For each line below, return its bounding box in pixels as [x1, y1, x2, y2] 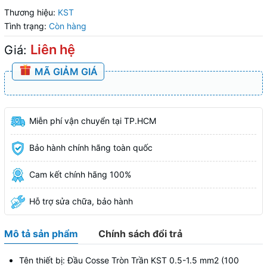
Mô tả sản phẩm [4, 227, 78, 240]
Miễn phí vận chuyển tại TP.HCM [29, 115, 156, 126]
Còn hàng [49, 20, 86, 31]
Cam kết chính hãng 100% [29, 169, 131, 179]
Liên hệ [30, 41, 75, 57]
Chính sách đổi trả [98, 227, 182, 240]
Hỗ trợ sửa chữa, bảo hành [29, 195, 133, 206]
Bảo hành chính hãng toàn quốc [29, 142, 153, 153]
